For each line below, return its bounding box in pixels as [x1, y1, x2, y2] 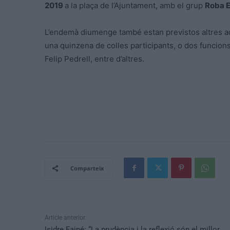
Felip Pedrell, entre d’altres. [45, 54, 146, 64]
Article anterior [45, 214, 85, 222]
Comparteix [70, 164, 104, 172]
